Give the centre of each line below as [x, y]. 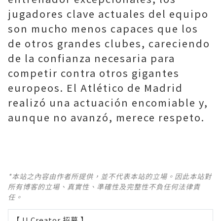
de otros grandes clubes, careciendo [109, 43]
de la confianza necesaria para [92, 58]
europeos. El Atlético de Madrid [95, 88]
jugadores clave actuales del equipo [108, 14]
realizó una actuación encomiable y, [108, 102]
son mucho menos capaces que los [103, 28]
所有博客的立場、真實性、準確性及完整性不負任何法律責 [104, 186]
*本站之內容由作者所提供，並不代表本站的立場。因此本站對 [110, 176]
